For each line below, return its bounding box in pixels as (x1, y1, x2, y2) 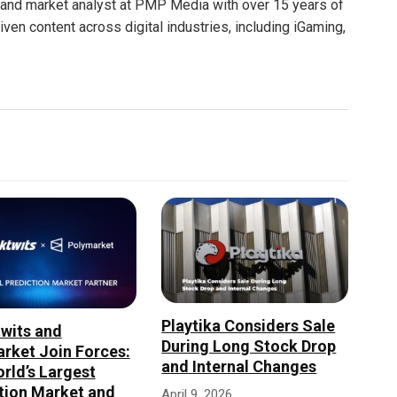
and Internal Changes (161, 356, 317, 376)
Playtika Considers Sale (161, 315, 336, 335)
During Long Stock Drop (161, 336, 337, 355)
